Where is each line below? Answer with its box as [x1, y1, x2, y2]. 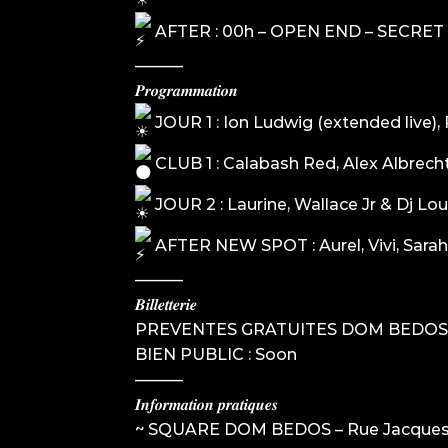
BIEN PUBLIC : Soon [134, 344, 297, 364]
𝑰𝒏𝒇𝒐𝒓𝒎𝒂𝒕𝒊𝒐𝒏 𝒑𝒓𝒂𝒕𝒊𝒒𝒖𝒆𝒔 [134, 394, 278, 414]
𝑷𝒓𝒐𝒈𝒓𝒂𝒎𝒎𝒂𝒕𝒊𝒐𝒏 [134, 80, 238, 100]
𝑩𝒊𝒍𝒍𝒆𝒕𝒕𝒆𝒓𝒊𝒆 [134, 294, 197, 314]
